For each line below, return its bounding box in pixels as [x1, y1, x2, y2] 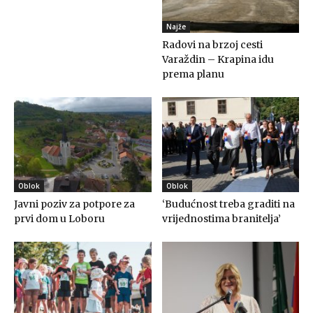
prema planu [161, 68, 224, 81]
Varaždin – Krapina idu [161, 53, 274, 66]
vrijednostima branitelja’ [161, 212, 281, 225]
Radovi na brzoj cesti [161, 38, 263, 52]
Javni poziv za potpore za [14, 197, 135, 210]
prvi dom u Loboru [14, 212, 105, 225]
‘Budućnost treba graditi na [161, 197, 295, 210]
